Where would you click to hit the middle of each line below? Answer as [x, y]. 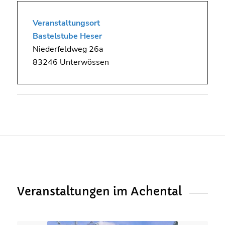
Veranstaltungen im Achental [99, 192]
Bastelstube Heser [67, 36]
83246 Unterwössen [71, 63]
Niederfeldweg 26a [68, 49]
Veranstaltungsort [66, 23]
